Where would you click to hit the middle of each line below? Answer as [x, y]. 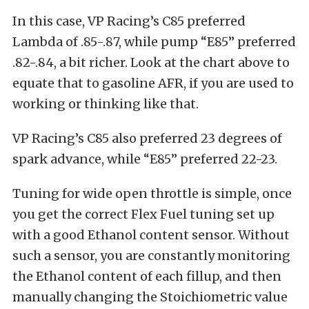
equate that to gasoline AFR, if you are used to [153, 83]
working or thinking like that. [106, 103]
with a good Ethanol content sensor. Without [151, 235]
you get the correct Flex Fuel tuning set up [143, 214]
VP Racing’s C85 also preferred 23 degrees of [147, 138]
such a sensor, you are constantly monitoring [151, 255]
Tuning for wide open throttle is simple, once [152, 193]
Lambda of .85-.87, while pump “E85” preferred [154, 41]
